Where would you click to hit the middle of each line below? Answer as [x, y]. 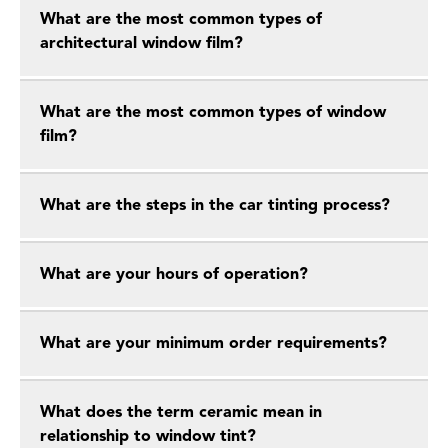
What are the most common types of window [213, 113]
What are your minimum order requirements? [213, 344]
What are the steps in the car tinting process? [215, 206]
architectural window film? [141, 44]
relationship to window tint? [148, 437]
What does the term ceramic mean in [181, 413]
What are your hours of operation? [174, 275]
